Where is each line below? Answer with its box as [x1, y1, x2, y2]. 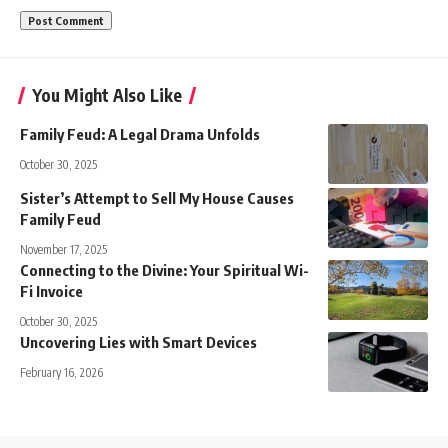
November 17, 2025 [20, 242, 107, 258]
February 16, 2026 [20, 365, 103, 381]
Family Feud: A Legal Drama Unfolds [20, 125, 260, 144]
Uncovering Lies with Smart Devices [20, 333, 257, 352]
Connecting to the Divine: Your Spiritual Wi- [20, 261, 309, 280]
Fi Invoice [20, 282, 83, 301]
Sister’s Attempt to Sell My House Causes [20, 189, 294, 208]
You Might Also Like [32, 84, 182, 107]
